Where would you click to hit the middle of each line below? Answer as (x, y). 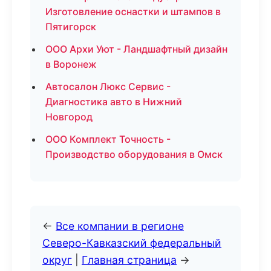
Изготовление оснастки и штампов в (133, 11)
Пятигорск (71, 27)
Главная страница (129, 260)
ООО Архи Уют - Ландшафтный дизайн (136, 49)
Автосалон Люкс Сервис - (108, 87)
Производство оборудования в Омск (134, 154)
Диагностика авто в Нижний (114, 102)
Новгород (69, 117)
